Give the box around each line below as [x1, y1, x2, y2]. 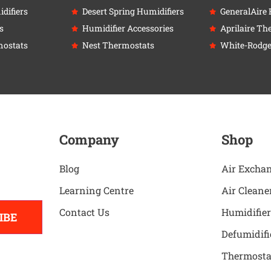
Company [59, 131, 119, 149]
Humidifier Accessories [82, 22, 174, 34]
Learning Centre [59, 184, 134, 197]
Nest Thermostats [82, 39, 154, 51]
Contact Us [59, 206, 109, 219]
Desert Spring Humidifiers [82, 5, 184, 17]
